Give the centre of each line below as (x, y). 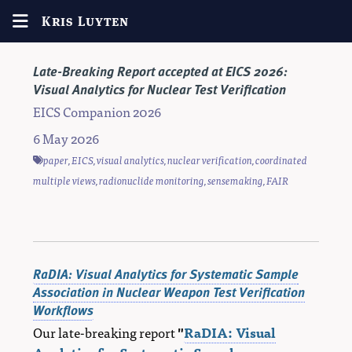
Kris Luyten (85, 22)
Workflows (63, 310)
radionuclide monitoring (152, 181)
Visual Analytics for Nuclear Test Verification (159, 89)
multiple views (64, 181)
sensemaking (235, 181)
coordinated (281, 160)
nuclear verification (210, 160)
